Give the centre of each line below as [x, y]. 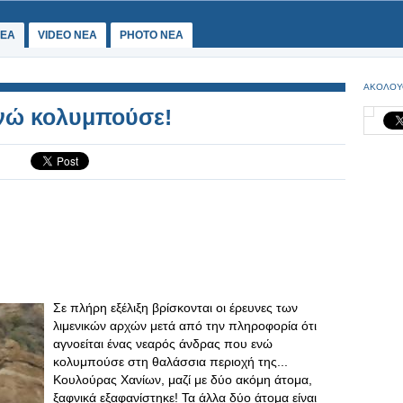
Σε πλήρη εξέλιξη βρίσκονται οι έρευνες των [175, 308]
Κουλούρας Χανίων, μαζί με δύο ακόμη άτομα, [183, 380]
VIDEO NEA [67, 35]
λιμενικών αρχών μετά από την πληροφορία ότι [185, 326]
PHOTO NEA [152, 35]
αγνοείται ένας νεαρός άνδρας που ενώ [163, 344]
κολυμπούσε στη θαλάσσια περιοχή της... [170, 362]
